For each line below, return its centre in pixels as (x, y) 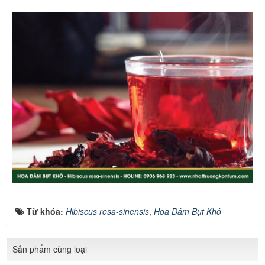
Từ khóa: (46, 211)
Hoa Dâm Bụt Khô (188, 211)
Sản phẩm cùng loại (50, 249)
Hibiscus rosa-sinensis (107, 211)
